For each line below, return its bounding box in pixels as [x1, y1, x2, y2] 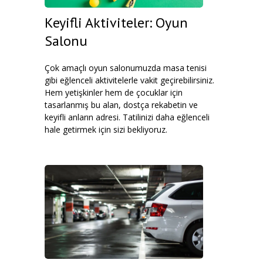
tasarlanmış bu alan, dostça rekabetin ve [45, 99, 198, 110]
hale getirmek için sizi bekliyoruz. [45, 124, 167, 135]
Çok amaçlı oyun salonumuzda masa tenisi [45, 62, 207, 73]
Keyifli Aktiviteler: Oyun [45, 14, 188, 32]
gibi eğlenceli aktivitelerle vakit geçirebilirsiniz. [45, 75, 214, 86]
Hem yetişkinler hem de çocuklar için [45, 87, 183, 98]
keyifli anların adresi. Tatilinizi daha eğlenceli [45, 112, 210, 123]
